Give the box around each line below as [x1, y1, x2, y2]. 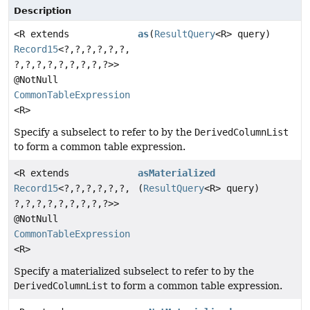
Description [14, 5, 71, 16]
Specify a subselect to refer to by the [14, 126, 194, 138]
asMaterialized [138, 167, 216, 179]
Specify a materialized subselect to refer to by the [14, 265, 254, 277]
